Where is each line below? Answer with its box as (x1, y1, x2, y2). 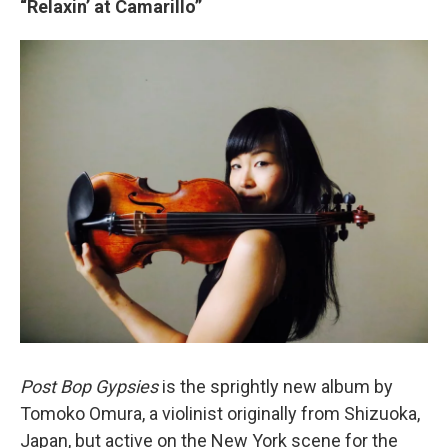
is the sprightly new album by (158, 376, 393, 398)
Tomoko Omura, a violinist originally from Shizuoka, (20, 403, 420, 425)
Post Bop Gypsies (20, 376, 158, 398)
